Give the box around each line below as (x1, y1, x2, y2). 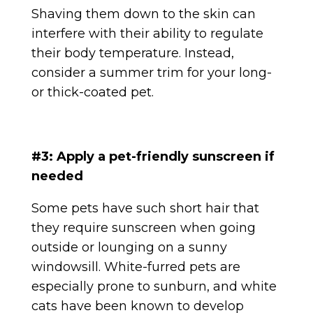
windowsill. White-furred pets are (31, 259, 240, 275)
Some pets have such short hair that (31, 200, 259, 216)
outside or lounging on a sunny (31, 239, 227, 255)
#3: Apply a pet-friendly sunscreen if (31, 148, 275, 164)
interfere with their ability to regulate (31, 25, 263, 41)
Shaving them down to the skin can (31, 6, 256, 22)
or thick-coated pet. (31, 84, 154, 100)
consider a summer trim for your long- (31, 64, 272, 80)
